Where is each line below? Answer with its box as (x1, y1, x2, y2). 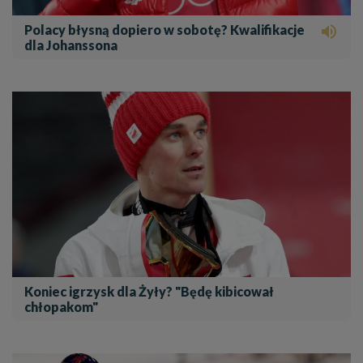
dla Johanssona (24, 36, 117, 53)
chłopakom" (24, 299, 98, 315)
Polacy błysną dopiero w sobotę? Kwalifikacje (24, 21, 305, 37)
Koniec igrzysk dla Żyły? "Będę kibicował (24, 284, 274, 300)
